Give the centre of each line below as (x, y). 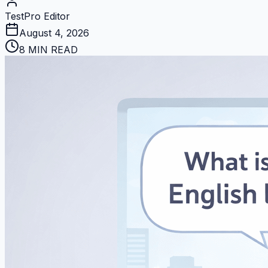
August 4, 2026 (54, 33)
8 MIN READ (48, 49)
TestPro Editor (37, 16)
